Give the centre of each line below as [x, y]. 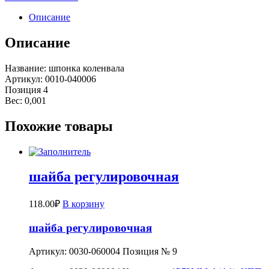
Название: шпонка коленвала [65, 68]
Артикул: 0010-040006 [50, 79]
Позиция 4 [26, 89]
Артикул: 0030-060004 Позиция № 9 [103, 251]
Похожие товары [59, 126]
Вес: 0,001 [26, 100]
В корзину [83, 204]
